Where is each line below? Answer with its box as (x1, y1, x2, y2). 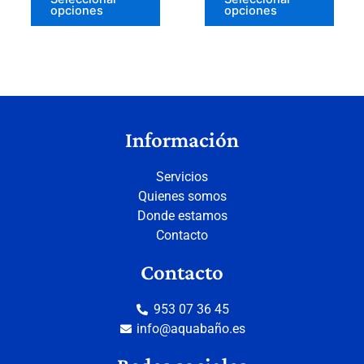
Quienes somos (137, 188, 227, 204)
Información (125, 127, 239, 152)
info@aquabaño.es (136, 320, 246, 336)
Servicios (156, 168, 208, 184)
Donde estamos (136, 207, 227, 223)
